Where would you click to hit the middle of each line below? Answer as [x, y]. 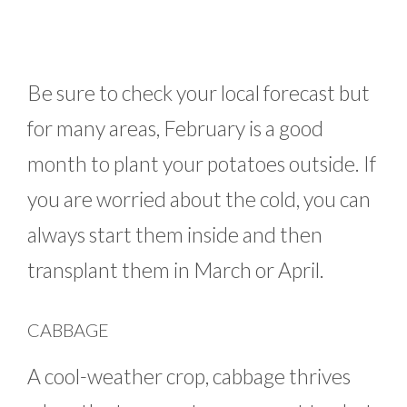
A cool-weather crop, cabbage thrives [189, 377]
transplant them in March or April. [176, 269]
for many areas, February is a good [175, 128]
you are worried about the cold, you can [199, 199]
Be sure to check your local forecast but [199, 92]
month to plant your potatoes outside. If [202, 163]
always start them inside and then [175, 234]
